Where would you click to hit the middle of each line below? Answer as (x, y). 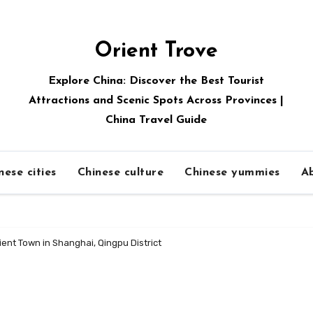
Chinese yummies (232, 173)
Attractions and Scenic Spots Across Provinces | (156, 101)
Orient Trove (156, 51)
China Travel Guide (156, 120)
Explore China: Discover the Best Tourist (156, 81)
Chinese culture (120, 173)
